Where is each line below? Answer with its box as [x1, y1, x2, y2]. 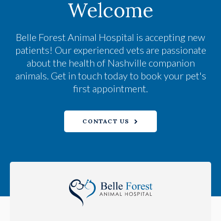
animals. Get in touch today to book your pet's [15, 69, 206, 81]
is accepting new [134, 31, 205, 43]
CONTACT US [82, 117, 130, 125]
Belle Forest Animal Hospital [16, 31, 134, 43]
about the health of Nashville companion [26, 56, 195, 69]
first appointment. [73, 82, 148, 94]
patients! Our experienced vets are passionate [15, 43, 206, 56]
